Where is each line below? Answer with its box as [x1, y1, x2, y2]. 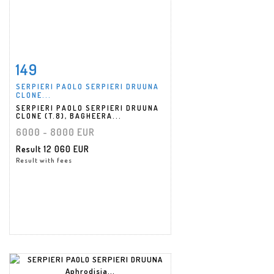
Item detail [32, 61, 78, 72]
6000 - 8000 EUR [16, 125, 95, 138]
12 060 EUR [43, 143, 89, 154]
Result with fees [16, 155, 72, 165]
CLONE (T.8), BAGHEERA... [16, 111, 122, 120]
